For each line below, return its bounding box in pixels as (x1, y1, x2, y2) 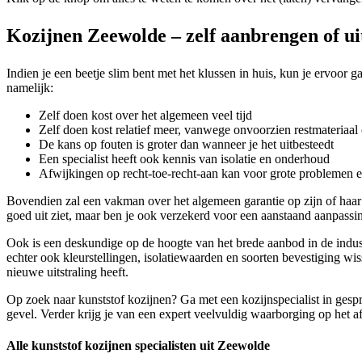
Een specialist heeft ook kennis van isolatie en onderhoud (39, 151, 330, 166)
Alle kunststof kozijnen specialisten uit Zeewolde (6, 338, 270, 352)
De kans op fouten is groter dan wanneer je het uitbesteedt (39, 137, 334, 151)
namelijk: (6, 80, 53, 95)
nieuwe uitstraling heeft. (6, 264, 128, 279)
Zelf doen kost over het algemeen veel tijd (39, 107, 252, 122)
